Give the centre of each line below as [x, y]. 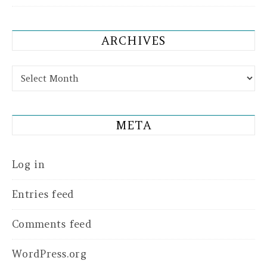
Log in [28, 165]
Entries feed [43, 195]
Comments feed [52, 224]
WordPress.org [49, 254]
